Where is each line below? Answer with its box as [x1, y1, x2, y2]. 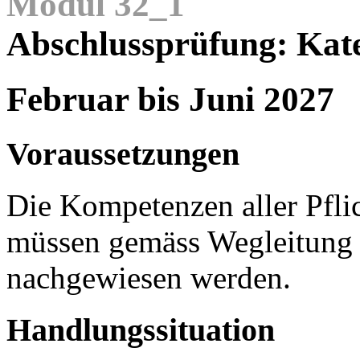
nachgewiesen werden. [6, 260, 299, 296]
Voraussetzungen [6, 135, 239, 172]
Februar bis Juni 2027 [6, 80, 334, 118]
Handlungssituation [6, 312, 275, 349]
